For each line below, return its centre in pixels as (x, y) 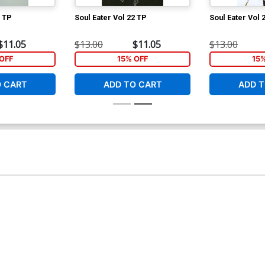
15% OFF (132, 59)
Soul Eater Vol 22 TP (111, 18)
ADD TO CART (132, 84)
